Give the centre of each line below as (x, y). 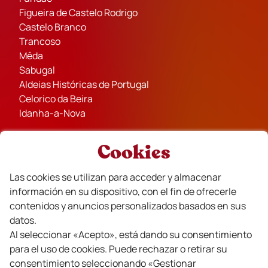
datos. (23, 220)
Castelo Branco (53, 27)
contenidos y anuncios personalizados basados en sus (128, 206)
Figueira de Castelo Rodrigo (78, 12)
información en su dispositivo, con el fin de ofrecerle (123, 192)
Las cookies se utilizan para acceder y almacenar (115, 177)
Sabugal (37, 70)
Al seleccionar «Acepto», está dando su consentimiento (131, 235)
